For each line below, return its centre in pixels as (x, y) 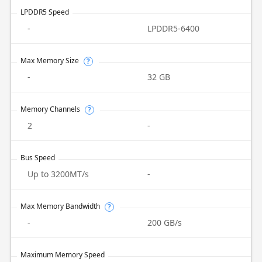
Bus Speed (37, 158)
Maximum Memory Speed (62, 255)
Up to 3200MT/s (58, 174)
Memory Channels (50, 109)
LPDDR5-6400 (173, 28)
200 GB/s (165, 223)
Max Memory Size (49, 61)
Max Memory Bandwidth (60, 206)
